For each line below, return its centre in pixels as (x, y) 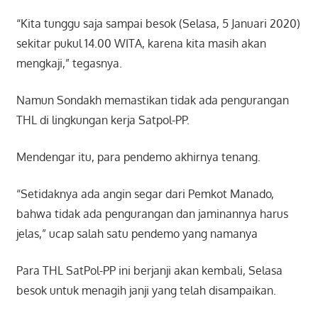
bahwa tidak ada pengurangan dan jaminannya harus (152, 213)
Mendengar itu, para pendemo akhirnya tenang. (138, 157)
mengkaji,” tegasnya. (69, 63)
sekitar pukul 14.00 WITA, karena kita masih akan (141, 43)
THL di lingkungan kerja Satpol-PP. (103, 120)
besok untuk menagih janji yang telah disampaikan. (146, 290)
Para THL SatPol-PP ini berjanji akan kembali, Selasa (149, 270)
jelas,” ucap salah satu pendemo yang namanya (137, 233)
